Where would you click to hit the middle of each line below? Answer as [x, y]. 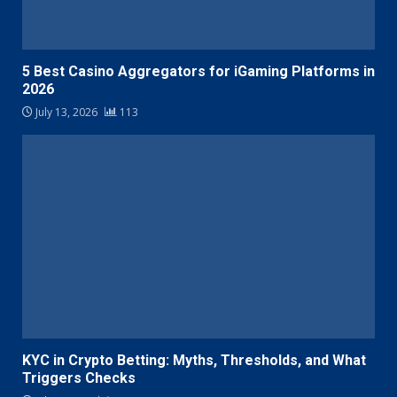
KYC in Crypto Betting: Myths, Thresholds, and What [194, 361]
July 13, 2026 [66, 113]
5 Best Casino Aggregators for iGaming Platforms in [198, 72]
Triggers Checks [79, 378]
